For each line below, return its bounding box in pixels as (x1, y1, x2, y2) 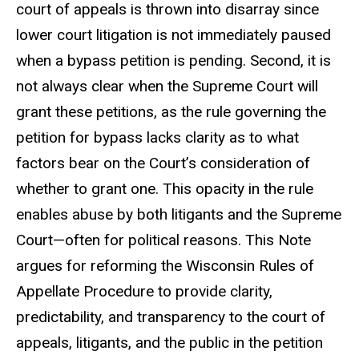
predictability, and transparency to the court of (16, 307, 325, 326)
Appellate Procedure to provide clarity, (16, 281, 272, 301)
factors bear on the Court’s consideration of (16, 153, 310, 172)
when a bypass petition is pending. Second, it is (16, 50, 331, 70)
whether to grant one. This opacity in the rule (16, 179, 313, 198)
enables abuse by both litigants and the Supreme (16, 204, 341, 224)
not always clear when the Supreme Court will (16, 76, 318, 95)
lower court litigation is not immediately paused (16, 25, 331, 44)
